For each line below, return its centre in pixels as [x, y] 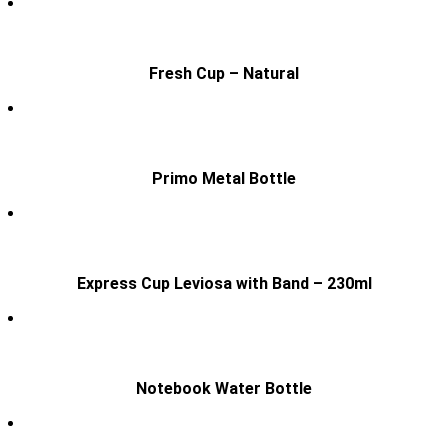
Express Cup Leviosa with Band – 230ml [224, 283]
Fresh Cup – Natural [224, 73]
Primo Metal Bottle [224, 178]
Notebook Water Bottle [224, 388]
